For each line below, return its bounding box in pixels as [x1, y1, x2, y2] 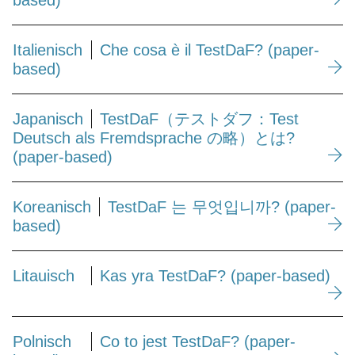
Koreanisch [13, 198, 91, 216]
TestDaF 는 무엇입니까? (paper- [108, 198, 336, 216]
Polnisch [13, 333, 71, 351]
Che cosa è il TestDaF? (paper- [100, 41, 319, 59]
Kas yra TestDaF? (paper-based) [100, 267, 330, 285]
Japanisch [13, 110, 83, 128]
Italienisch [13, 41, 82, 59]
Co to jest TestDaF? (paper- [100, 333, 296, 351]
